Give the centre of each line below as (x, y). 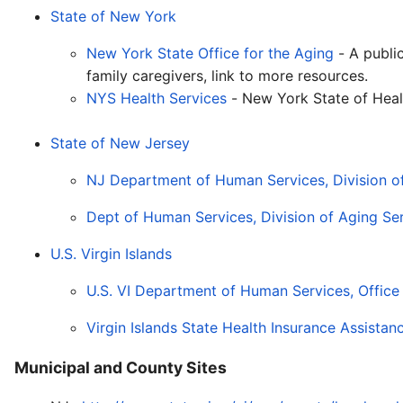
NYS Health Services (159, 98)
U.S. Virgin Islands (111, 254)
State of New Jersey (120, 143)
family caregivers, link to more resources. (227, 76)
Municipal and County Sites (121, 367)
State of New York (113, 16)
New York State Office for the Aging (212, 53)
